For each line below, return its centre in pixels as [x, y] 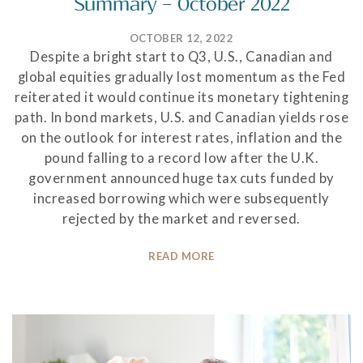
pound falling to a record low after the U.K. [181, 158]
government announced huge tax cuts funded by [181, 178]
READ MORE [181, 256]
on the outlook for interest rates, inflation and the [181, 137]
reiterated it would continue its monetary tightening [181, 97]
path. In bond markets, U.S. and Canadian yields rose [181, 117]
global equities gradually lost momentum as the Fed [181, 77]
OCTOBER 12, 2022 [181, 38]
